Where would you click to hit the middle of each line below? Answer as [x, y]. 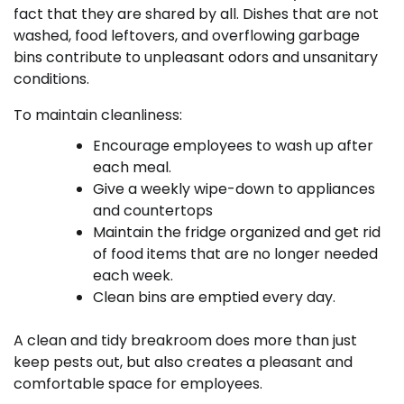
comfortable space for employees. [138, 383]
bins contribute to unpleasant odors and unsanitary [196, 57]
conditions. [51, 78]
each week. [133, 275]
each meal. [132, 167]
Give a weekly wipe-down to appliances [234, 188]
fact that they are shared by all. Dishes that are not [196, 14]
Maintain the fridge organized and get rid [237, 232]
